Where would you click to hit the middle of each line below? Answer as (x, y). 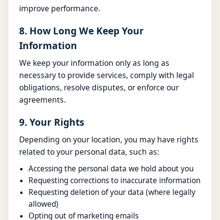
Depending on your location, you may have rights (109, 139)
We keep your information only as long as (94, 63)
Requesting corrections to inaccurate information (115, 180)
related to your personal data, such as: (89, 152)
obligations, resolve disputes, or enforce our (99, 87)
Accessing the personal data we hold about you (111, 169)
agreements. (42, 100)
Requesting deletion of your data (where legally (112, 192)
